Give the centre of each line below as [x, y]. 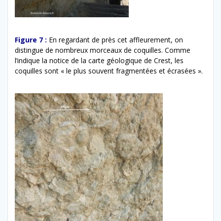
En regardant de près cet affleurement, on [116, 39]
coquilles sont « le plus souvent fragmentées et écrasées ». [109, 71]
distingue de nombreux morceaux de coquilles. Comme [103, 50]
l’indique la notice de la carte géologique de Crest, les [99, 60]
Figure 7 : [31, 39]
